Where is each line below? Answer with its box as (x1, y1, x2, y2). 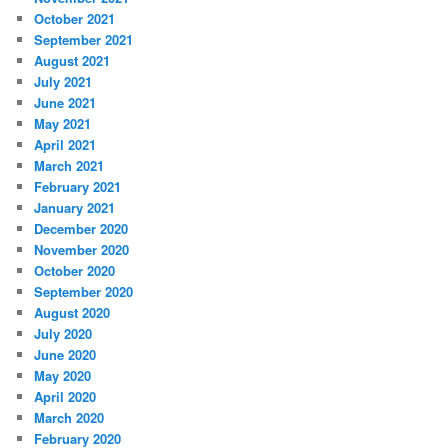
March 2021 (34, 155, 105, 175)
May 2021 (34, 113, 92, 133)
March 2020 (34, 407, 105, 427)
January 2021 (34, 197, 116, 217)
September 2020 (34, 281, 134, 301)
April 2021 (34, 134, 97, 154)
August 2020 (34, 302, 111, 322)
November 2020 (34, 239, 130, 259)
